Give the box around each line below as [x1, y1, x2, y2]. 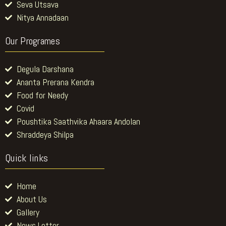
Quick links [5, 151, 48, 164]
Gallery [16, 206, 39, 218]
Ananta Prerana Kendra [16, 76, 94, 88]
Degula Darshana [16, 63, 74, 75]
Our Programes [5, 34, 60, 47]
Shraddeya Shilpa [16, 128, 74, 140]
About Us [16, 193, 47, 205]
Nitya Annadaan [16, 11, 69, 23]
